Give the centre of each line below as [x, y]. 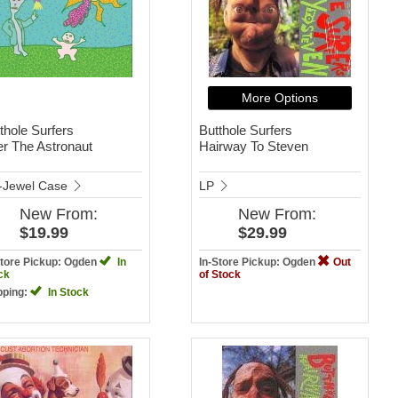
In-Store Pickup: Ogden [258, 262]
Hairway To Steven [253, 146]
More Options [279, 97]
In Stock [67, 292]
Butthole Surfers [245, 130]
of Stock [219, 274]
